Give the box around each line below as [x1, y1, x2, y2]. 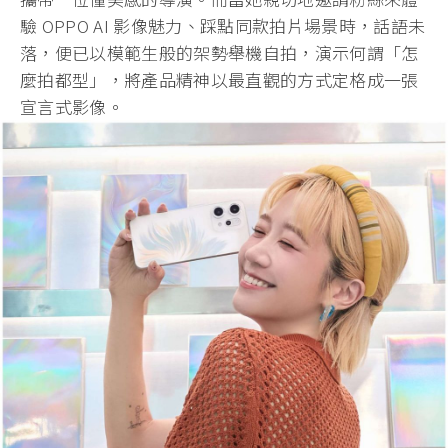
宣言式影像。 [20, 94, 125, 120]
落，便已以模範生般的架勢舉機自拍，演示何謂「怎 [20, 40, 419, 66]
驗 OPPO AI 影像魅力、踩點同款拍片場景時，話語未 [20, 13, 426, 39]
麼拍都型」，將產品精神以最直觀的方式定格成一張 [20, 67, 419, 93]
